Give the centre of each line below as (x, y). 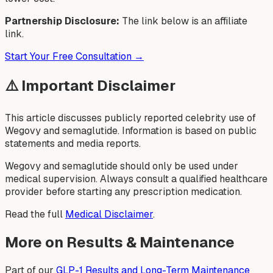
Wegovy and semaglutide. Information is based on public (131, 131)
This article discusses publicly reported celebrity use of (130, 118)
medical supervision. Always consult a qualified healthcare (136, 179)
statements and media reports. (73, 144)
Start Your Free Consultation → (74, 56)
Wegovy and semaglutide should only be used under (122, 166)
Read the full (35, 214)
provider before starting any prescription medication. (123, 192)
